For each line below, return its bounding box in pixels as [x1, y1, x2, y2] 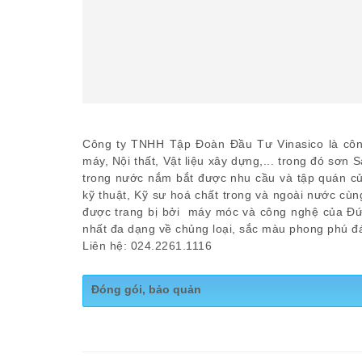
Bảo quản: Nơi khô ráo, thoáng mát [95, 321, 288, 334]
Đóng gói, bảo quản [91, 283, 201, 296]
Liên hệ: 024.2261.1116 [82, 239, 212, 252]
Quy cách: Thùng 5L [95, 338, 206, 351]
